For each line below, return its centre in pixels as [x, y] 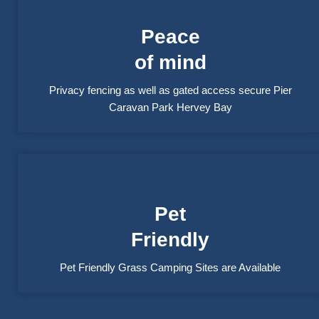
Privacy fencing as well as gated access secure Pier [170, 90]
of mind [170, 63]
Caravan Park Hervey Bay [170, 108]
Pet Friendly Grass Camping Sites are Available [170, 268]
